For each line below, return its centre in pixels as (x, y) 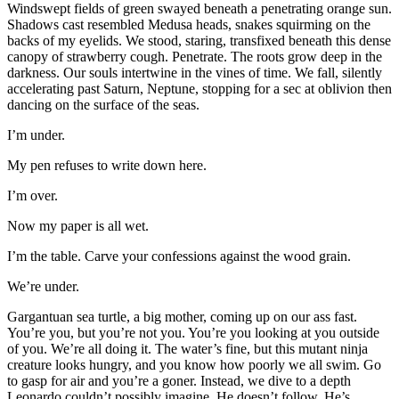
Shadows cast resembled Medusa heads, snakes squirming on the (189, 24)
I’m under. (36, 134)
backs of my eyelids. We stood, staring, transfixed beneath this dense (199, 40)
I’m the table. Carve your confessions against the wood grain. (179, 256)
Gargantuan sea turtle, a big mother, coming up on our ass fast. (182, 316)
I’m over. (33, 195)
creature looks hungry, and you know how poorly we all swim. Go (194, 364)
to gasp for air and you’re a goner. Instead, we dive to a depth (179, 380)
